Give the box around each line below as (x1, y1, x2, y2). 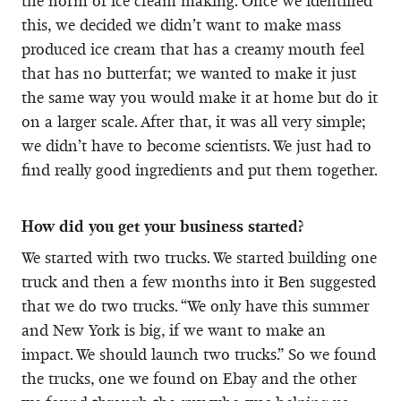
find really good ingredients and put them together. (21, 159, 378, 180)
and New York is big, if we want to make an (21, 320, 326, 340)
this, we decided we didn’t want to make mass (21, 14, 341, 35)
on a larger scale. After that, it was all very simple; (21, 111, 366, 132)
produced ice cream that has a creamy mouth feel (21, 38, 364, 59)
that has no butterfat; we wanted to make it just (21, 63, 356, 83)
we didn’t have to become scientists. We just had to (21, 135, 371, 156)
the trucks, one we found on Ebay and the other (21, 368, 357, 388)
